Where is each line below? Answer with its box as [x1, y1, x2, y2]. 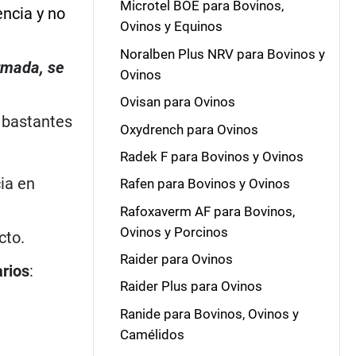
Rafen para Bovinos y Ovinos [119, 176, 290, 192]
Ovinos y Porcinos [119, 223, 228, 240]
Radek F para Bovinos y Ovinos [119, 148, 304, 164]
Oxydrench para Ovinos [119, 121, 258, 137]
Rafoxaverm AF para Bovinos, [119, 203, 295, 219]
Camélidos [119, 326, 184, 342]
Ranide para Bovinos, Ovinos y [119, 305, 299, 322]
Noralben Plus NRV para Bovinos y [119, 45, 325, 62]
